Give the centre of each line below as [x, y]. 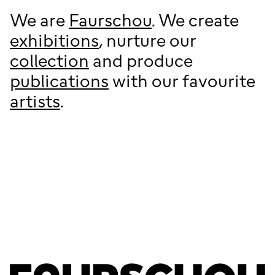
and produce [141, 60]
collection [49, 60]
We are [39, 20]
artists [35, 101]
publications [59, 81]
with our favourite [182, 81]
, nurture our [148, 40]
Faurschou [110, 20]
